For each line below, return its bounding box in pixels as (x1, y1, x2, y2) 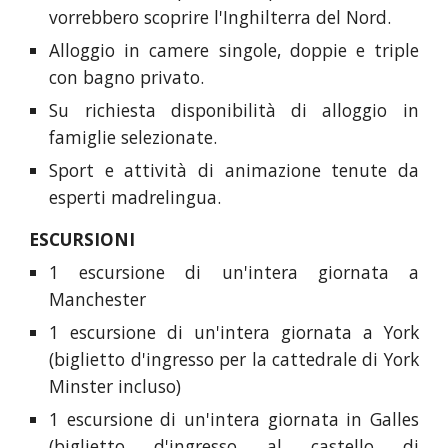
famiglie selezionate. (49, 125, 218, 149)
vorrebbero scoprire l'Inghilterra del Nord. (49, 5, 392, 29)
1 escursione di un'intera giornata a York (49, 320, 419, 344)
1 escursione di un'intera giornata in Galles (49, 407, 419, 431)
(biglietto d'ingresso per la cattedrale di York (49, 347, 419, 371)
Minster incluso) (49, 374, 182, 398)
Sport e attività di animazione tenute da (49, 158, 419, 182)
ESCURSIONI (29, 227, 136, 251)
